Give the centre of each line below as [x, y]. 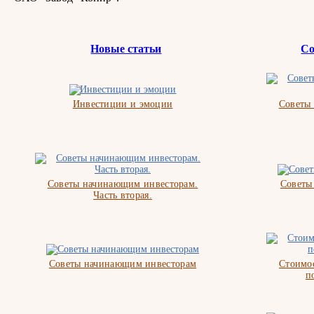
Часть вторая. [123, 195]
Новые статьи [126, 48]
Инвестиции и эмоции [123, 104]
